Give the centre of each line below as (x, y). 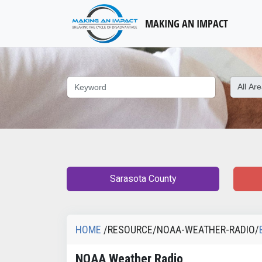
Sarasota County (143, 179)
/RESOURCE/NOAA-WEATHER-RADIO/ (180, 230)
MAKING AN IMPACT (186, 23)
